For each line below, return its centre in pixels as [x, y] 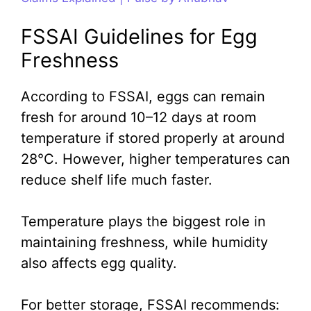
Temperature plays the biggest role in [143, 221]
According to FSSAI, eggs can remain [143, 96]
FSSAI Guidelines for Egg [139, 36]
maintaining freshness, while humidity [144, 242]
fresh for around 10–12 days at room [138, 117]
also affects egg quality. [99, 263]
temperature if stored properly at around [153, 138]
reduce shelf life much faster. [117, 179]
